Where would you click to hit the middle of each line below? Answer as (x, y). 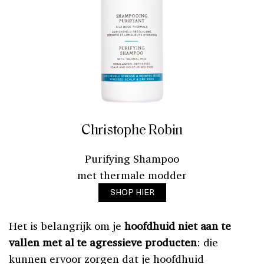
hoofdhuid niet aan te (178, 225)
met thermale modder (132, 175)
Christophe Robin (132, 131)
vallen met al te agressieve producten (103, 242)
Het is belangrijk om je (67, 225)
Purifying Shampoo (132, 158)
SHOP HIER (132, 192)
